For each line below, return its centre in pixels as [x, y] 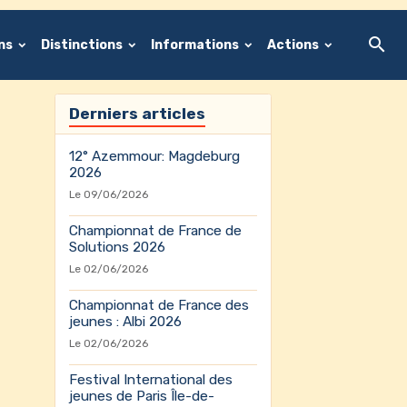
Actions [294, 45]
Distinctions [83, 45]
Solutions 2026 [117, 247]
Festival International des [150, 380]
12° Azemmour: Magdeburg [154, 156]
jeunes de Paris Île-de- [141, 396]
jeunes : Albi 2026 [125, 322]
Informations [196, 45]
